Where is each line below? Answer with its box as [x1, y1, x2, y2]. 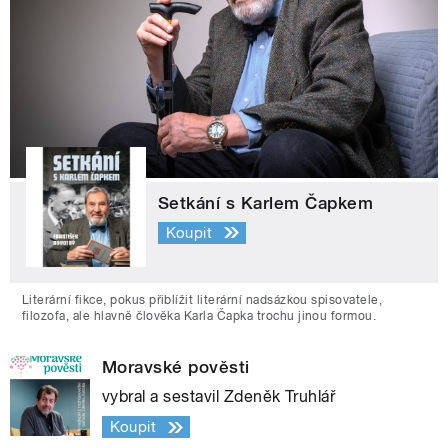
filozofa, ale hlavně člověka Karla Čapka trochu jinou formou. [22, 309, 377, 324]
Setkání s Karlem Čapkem [158, 193, 374, 214]
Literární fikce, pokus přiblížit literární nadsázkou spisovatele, [22, 293, 383, 308]
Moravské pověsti [102, 357, 250, 378]
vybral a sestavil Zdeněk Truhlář [102, 387, 336, 407]
